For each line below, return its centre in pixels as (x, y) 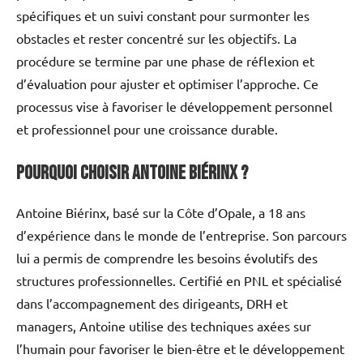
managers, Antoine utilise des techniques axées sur (164, 325)
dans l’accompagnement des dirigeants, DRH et (152, 303)
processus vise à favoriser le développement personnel (174, 106)
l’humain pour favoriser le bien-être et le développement (180, 348)
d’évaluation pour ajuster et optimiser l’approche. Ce (167, 83)
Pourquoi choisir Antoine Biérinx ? (132, 173)
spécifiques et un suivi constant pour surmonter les (163, 15)
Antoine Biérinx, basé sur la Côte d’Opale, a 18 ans (161, 212)
